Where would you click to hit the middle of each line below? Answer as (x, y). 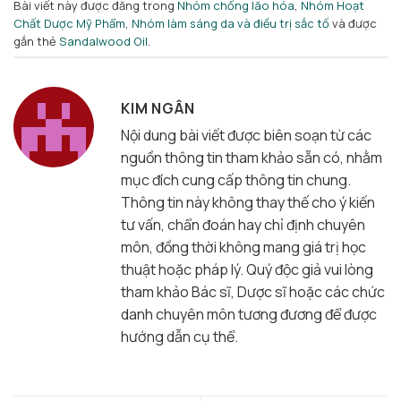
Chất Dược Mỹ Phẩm (69, 23)
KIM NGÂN (158, 109)
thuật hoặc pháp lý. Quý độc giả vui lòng (247, 270)
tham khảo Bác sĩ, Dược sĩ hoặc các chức (253, 292)
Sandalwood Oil (103, 41)
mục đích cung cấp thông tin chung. (236, 180)
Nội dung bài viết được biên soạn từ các (246, 136)
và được (353, 23)
